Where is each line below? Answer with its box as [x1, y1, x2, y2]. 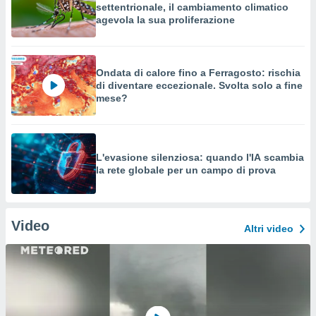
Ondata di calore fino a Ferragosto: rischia [96, 67, 300, 78]
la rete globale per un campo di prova [96, 164, 276, 176]
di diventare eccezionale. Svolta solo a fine [96, 80, 303, 91]
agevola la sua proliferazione [96, 14, 235, 25]
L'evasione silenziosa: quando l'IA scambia [96, 152, 304, 163]
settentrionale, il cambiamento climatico [96, 1, 288, 13]
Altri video [244, 223, 293, 234]
